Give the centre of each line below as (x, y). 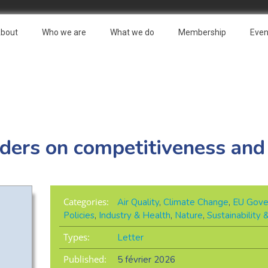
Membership (202, 32)
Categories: (86, 202)
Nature (188, 216)
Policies (79, 216)
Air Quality (138, 202)
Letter (130, 238)
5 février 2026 (146, 260)
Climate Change (196, 202)
